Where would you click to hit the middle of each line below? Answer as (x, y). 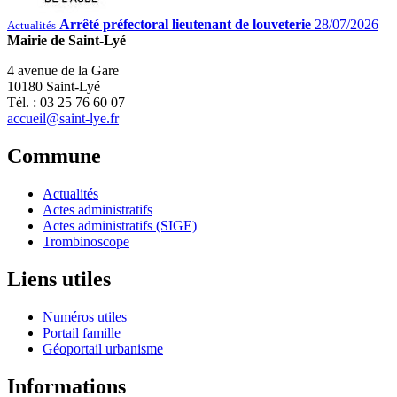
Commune (54, 156)
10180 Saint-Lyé (54, 87)
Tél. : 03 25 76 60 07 (66, 103)
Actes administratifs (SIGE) (120, 225)
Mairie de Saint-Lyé (66, 41)
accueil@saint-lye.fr (63, 119)
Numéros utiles (85, 316)
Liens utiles (59, 279)
